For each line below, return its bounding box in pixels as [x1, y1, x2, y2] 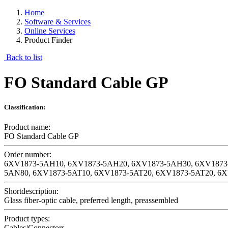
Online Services [24, 26, 75, 36]
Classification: [4, 103, 45, 111]
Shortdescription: [4, 187, 59, 196]
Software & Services [24, 17, 91, 26]
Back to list [4, 53, 42, 62]
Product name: [4, 123, 50, 132]
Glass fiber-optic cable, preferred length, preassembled [4, 196, 178, 205]
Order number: [4, 150, 51, 159]
